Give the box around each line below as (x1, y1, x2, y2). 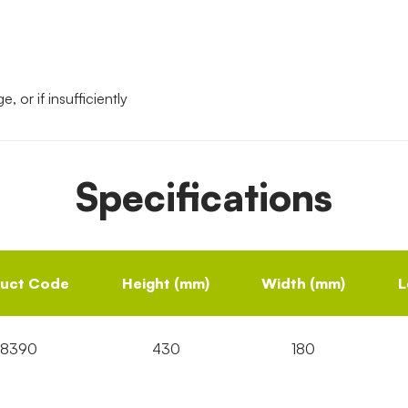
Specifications (76, 173, 332, 221)
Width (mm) (261, 274, 345, 293)
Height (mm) (122, 274, 209, 293)
